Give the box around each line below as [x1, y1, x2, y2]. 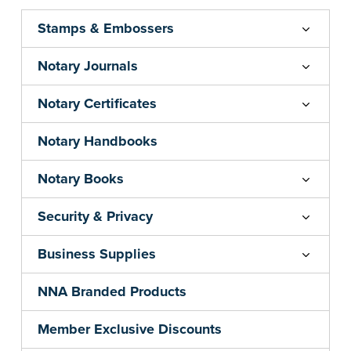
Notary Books [38, 170, 124, 188]
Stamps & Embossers [38, 20, 174, 38]
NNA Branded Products [38, 283, 186, 301]
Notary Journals [38, 57, 138, 75]
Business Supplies [38, 245, 156, 263]
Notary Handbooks [38, 132, 157, 150]
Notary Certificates [38, 95, 157, 113]
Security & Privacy [38, 208, 153, 226]
